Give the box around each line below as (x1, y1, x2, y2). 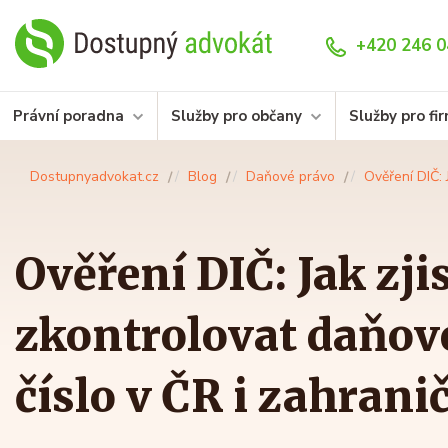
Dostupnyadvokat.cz (30, 167, 159, 187)
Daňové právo (246, 167, 335, 187)
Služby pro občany (171, 106, 302, 127)
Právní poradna (13, 106, 124, 127)
